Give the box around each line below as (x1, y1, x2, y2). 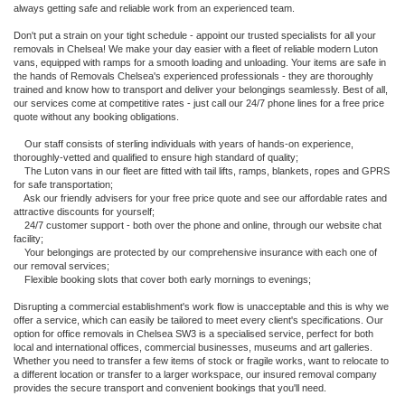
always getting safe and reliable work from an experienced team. (14, 3, 295, 14)
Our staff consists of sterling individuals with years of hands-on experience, (14, 138, 353, 149)
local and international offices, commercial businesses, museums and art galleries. (14, 342, 372, 353)
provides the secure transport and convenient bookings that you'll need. (14, 382, 326, 393)
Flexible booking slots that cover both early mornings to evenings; (14, 274, 311, 285)
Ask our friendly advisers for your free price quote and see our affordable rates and (14, 193, 387, 203)
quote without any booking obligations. (14, 111, 179, 122)
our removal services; (14, 260, 109, 271)
